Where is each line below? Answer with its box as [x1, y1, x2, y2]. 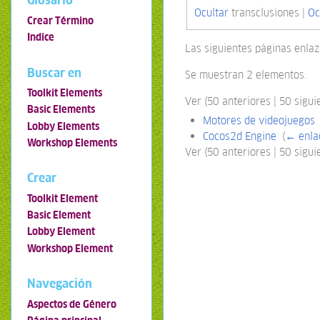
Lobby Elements [26, 119, 99, 133]
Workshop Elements [26, 136, 117, 149]
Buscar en [26, 64, 81, 81]
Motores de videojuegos [202, 113, 315, 127]
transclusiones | [228, 6, 308, 20]
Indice [26, 31, 54, 44]
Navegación [26, 276, 92, 292]
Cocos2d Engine [202, 129, 276, 143]
